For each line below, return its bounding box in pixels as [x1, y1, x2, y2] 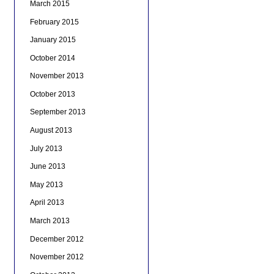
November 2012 [29, 253, 84, 262]
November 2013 [29, 72, 84, 81]
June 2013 [29, 162, 65, 171]
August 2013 [29, 126, 72, 135]
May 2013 [29, 180, 63, 189]
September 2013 [29, 108, 86, 117]
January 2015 [29, 35, 76, 45]
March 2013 [29, 217, 70, 226]
